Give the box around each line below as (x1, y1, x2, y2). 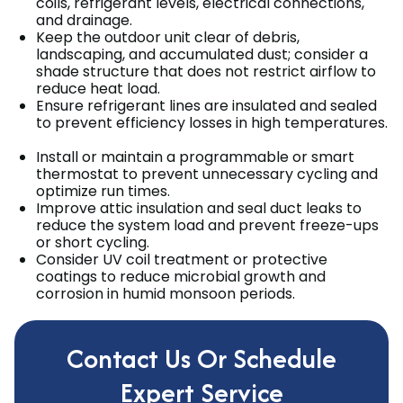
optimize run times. (36, 181, 177, 202)
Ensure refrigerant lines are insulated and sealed (36, 95, 377, 117)
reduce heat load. (36, 78, 167, 100)
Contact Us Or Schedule (67, 339, 336, 379)
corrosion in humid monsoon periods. (36, 283, 295, 305)
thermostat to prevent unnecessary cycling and (36, 164, 378, 185)
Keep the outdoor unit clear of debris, (36, 27, 300, 49)
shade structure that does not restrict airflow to (36, 61, 376, 83)
